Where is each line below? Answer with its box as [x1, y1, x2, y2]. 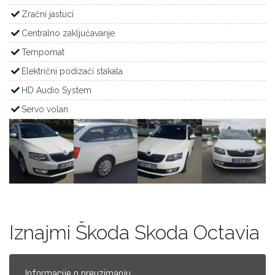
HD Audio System [21, 85, 91, 95]
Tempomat [21, 47, 64, 57]
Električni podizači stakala [21, 66, 123, 76]
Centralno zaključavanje [21, 28, 115, 38]
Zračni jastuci [21, 9, 74, 19]
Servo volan [21, 104, 68, 114]
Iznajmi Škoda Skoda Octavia [9, 220, 260, 244]
